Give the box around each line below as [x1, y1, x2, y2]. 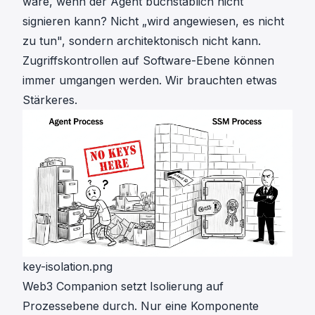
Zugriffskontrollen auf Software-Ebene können [22, 53, 274, 67]
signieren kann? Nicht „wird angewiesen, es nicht [22, 13, 284, 28]
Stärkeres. [22, 92, 77, 107]
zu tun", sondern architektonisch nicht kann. [22, 33, 261, 48]
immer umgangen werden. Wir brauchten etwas [22, 72, 277, 87]
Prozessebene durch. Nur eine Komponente [22, 298, 259, 313]
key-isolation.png [22, 259, 112, 274]
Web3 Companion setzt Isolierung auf [22, 278, 224, 293]
